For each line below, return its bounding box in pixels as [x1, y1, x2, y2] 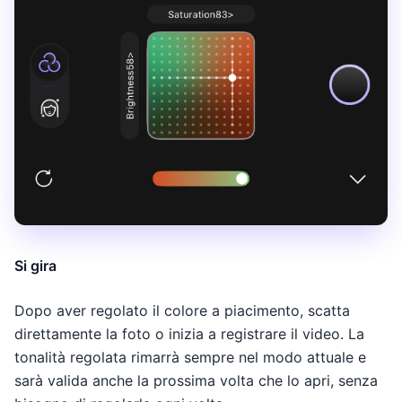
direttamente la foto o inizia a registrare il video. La [14, 324, 364, 343]
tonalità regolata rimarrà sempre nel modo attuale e [14, 347, 366, 366]
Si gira [14, 256, 57, 275]
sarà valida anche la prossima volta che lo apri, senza [14, 371, 378, 389]
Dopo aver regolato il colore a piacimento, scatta [14, 301, 350, 319]
